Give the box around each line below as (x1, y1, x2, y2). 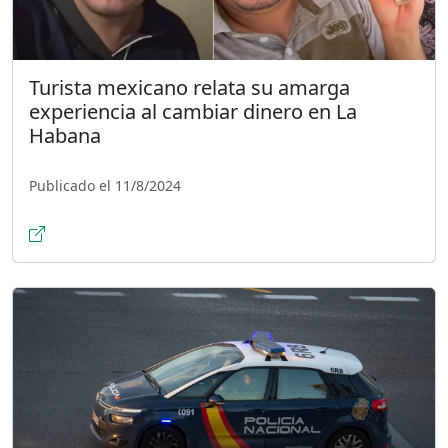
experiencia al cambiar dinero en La (29, 97, 357, 125)
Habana (29, 121, 101, 149)
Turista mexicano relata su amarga (29, 73, 350, 101)
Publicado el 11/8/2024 (29, 175, 181, 195)
